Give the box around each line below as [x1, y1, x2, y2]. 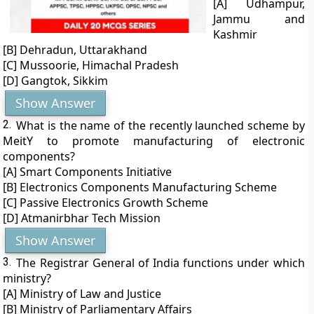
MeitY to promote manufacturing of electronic [3, 133, 305, 149]
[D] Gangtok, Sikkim [3, 73, 109, 88]
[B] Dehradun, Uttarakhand [3, 42, 148, 57]
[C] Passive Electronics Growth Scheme [3, 195, 209, 210]
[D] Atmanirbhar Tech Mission [3, 210, 161, 226]
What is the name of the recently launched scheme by [16, 118, 305, 133]
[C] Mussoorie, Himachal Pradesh [3, 57, 179, 73]
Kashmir [213, 27, 258, 42]
